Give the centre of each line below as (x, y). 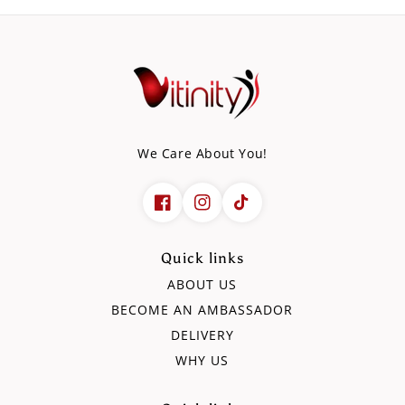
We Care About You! (202, 153)
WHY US (202, 360)
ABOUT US (202, 284)
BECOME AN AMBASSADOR (202, 309)
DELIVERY (202, 334)
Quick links (202, 258)
